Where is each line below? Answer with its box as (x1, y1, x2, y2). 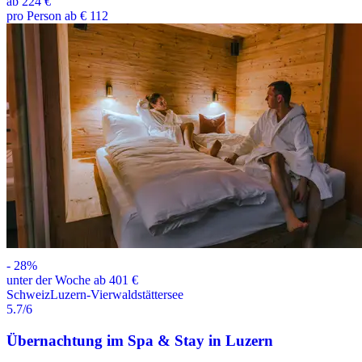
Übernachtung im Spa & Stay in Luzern (6, 331, 273, 349)
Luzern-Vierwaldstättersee (50, 287, 183, 301)
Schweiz (6, 287, 50, 301)
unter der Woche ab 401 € (6, 272, 138, 287)
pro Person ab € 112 (6, 8, 108, 23)
